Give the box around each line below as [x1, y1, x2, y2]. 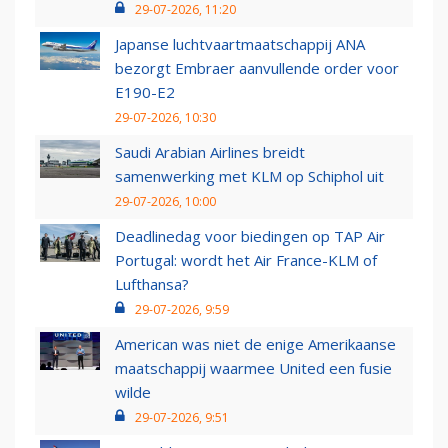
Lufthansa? [115, 274, 189, 295]
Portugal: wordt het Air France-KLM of [115, 250, 377, 271]
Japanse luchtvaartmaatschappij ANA [115, 34, 365, 55]
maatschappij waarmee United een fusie [115, 358, 392, 379]
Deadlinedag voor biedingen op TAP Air [115, 226, 385, 247]
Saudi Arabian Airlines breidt [115, 142, 305, 163]
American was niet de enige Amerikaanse [115, 334, 396, 355]
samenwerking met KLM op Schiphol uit [115, 166, 384, 187]
